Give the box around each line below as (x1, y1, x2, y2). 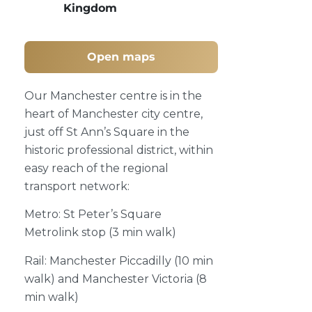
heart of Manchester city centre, (24, 107, 203, 120)
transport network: (24, 179, 130, 193)
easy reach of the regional (24, 161, 169, 175)
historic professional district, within (24, 143, 213, 157)
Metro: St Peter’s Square (24, 208, 162, 221)
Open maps (87, 49, 155, 63)
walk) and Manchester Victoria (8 (24, 272, 207, 286)
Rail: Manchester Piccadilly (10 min (24, 253, 213, 267)
